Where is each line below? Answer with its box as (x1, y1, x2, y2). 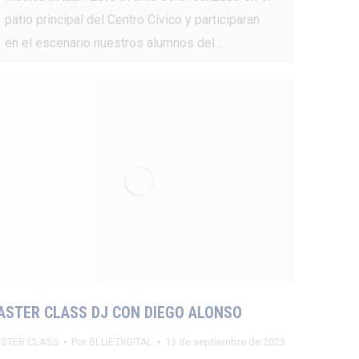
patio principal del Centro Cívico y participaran (4, 12, 260, 27)
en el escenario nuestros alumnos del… (4, 35, 223, 50)
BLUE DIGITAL (88, 336, 153, 349)
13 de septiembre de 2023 (164, 336, 285, 349)
